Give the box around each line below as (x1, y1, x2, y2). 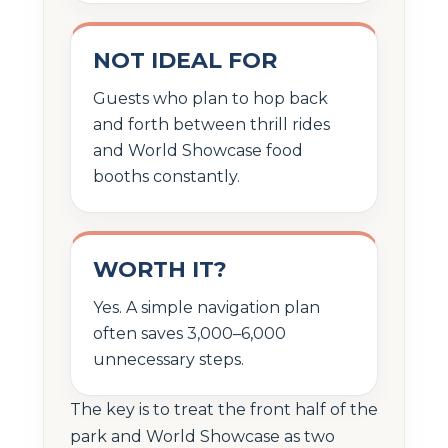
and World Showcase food (93, 140, 303, 160)
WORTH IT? (93, 255, 227, 283)
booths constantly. (93, 166, 240, 186)
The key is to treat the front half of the (70, 399, 378, 419)
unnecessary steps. (93, 349, 244, 369)
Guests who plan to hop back (93, 88, 328, 108)
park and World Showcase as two (70, 426, 335, 446)
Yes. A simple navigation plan (93, 297, 320, 317)
